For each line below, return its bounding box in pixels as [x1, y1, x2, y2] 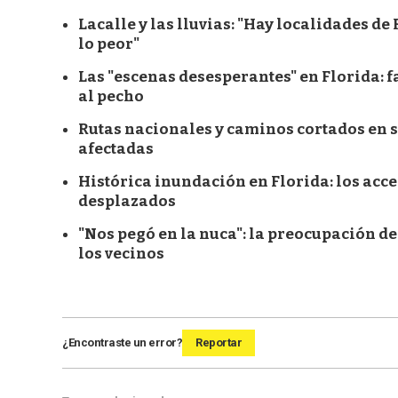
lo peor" [78, 35, 139, 54]
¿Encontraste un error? [62, 336, 182, 350]
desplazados [78, 192, 176, 211]
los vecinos [78, 244, 164, 264]
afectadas [78, 139, 154, 159]
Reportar [195, 336, 242, 350]
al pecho [78, 87, 144, 107]
